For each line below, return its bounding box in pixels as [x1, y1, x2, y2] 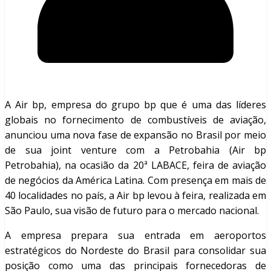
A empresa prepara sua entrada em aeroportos [5, 229, 266, 243]
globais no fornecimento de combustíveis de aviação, [5, 113, 266, 127]
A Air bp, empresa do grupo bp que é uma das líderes [5, 98, 266, 112]
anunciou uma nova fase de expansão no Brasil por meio [5, 128, 266, 142]
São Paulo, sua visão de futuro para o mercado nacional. [5, 204, 259, 218]
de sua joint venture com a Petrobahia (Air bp [5, 143, 266, 157]
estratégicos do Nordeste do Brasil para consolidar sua [5, 244, 266, 258]
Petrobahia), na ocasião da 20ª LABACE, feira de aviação [5, 158, 266, 172]
